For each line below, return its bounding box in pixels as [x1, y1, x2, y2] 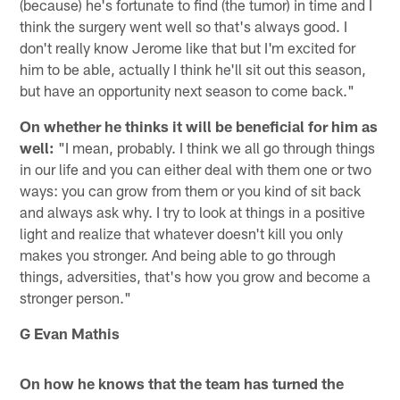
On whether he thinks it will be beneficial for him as [20, 116, 379, 135]
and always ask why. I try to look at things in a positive [20, 202, 366, 221]
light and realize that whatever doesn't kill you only [20, 223, 344, 242]
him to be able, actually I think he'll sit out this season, [20, 59, 367, 78]
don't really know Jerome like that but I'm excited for [20, 37, 356, 56]
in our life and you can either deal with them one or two [20, 159, 372, 178]
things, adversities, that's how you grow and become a [20, 266, 371, 285]
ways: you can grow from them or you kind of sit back [20, 180, 362, 199]
